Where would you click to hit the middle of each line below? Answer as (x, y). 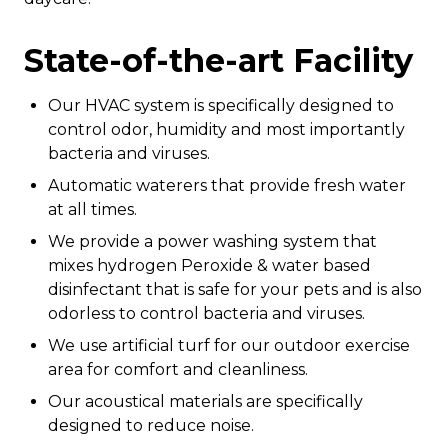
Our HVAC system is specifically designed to (221, 105)
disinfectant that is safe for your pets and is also (235, 289)
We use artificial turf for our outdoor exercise (229, 345)
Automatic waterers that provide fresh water (227, 185)
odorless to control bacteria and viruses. (206, 313)
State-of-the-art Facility (218, 60)
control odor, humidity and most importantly (226, 129)
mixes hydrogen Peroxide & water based (209, 265)
